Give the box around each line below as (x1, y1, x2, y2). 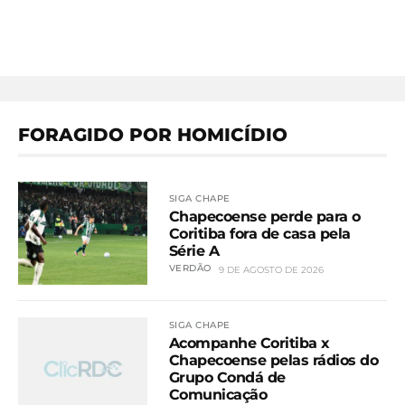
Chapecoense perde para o (168, 207, 361, 225)
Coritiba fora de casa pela (168, 224, 351, 242)
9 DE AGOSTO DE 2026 (218, 263, 324, 276)
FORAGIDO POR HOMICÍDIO (18, 124, 287, 146)
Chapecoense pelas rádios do (168, 352, 379, 370)
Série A (168, 241, 220, 259)
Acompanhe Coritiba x (168, 334, 330, 353)
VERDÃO (168, 261, 212, 274)
